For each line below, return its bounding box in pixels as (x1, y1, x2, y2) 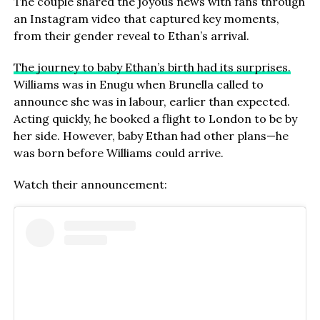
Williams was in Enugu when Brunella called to (13, 77, 264, 92)
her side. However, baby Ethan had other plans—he (13, 129, 289, 144)
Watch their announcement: (13, 177, 167, 192)
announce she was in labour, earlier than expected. (13, 94, 290, 109)
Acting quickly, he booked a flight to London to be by (13, 111, 297, 126)
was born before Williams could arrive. (13, 146, 224, 161)
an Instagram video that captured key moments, (13, 11, 279, 26)
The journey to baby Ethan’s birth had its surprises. (13, 60, 291, 75)
